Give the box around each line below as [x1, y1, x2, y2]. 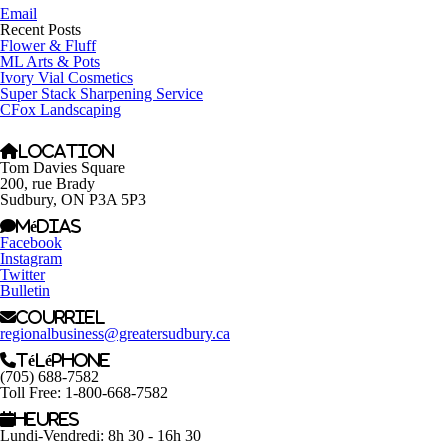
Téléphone [16, 352, 110, 368]
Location [18, 143, 114, 159]
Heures [14, 411, 79, 427]
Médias [16, 218, 81, 234]
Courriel [16, 309, 105, 325]
